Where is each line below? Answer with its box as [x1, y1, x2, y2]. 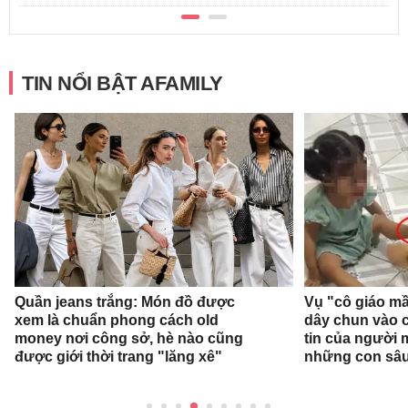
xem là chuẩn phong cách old [14, 311, 219, 328]
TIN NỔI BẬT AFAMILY [22, 72, 223, 96]
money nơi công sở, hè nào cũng [14, 330, 243, 346]
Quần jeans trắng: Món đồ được [14, 293, 235, 310]
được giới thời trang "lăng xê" [14, 348, 222, 364]
